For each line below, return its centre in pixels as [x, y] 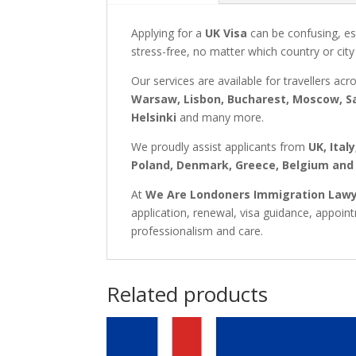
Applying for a [168, 33]
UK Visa [226, 33]
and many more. [221, 118]
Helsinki [154, 118]
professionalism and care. [197, 231]
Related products [188, 294]
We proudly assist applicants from [220, 147]
